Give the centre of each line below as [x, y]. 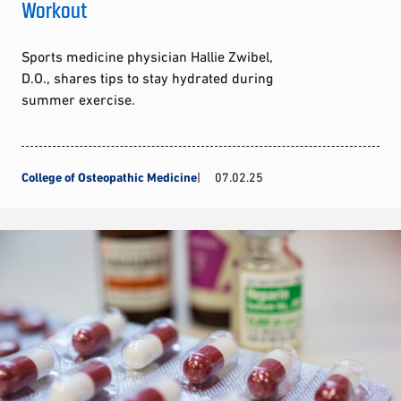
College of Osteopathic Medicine [109, 178]
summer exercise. [78, 100]
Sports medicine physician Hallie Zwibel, [147, 57]
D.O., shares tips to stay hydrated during [147, 78]
